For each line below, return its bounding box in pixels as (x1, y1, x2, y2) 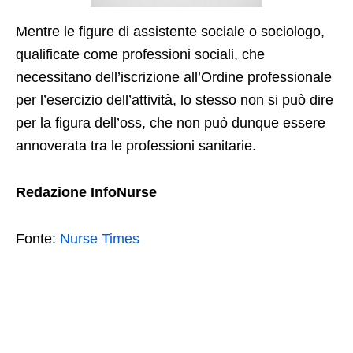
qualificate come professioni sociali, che (16, 46, 265, 63)
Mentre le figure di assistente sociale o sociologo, (16, 24, 325, 40)
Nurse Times (60, 231, 139, 247)
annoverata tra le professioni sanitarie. (16, 138, 256, 154)
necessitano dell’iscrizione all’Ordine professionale (16, 69, 332, 86)
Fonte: (16, 231, 60, 247)
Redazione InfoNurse (16, 184, 157, 201)
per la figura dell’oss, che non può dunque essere (16, 115, 325, 132)
